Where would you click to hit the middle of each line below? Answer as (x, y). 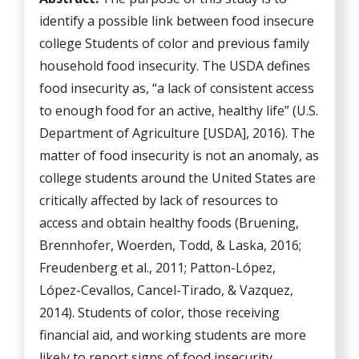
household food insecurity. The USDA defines (175, 66)
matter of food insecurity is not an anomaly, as (179, 156)
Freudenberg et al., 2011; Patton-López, (158, 268)
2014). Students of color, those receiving (160, 313)
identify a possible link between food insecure (177, 21)
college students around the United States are (178, 178)
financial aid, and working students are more (173, 335)
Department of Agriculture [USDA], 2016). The (177, 133)
